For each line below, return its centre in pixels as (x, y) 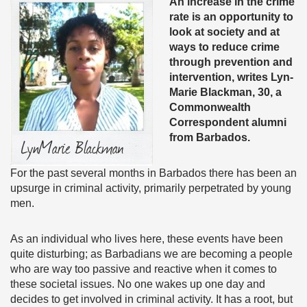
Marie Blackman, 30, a (225, 92)
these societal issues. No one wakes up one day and (138, 284)
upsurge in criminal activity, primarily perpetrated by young (151, 188)
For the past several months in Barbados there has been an (153, 173)
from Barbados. (210, 137)
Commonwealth (210, 107)
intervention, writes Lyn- (231, 77)
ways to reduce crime (224, 47)
